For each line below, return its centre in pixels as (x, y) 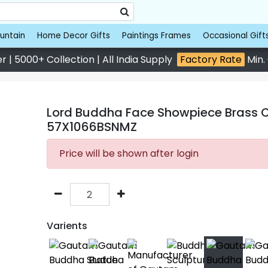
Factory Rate (211, 60)
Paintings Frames (156, 35)
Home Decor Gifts (73, 35)
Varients (67, 226)
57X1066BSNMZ (92, 127)
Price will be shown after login (129, 153)
